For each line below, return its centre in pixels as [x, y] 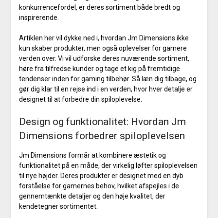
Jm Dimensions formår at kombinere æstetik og [92, 155]
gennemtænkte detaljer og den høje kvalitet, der [92, 196]
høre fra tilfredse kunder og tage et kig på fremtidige [99, 69]
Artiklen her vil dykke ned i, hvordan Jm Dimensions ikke [104, 38]
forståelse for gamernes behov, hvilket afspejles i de [99, 186]
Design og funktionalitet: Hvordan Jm [102, 122]
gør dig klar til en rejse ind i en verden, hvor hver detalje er [106, 89]
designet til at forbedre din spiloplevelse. [80, 100]
